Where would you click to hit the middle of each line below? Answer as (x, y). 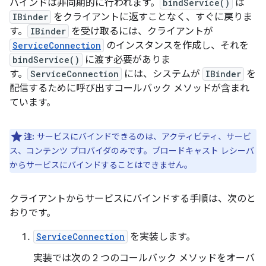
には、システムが (162, 74)
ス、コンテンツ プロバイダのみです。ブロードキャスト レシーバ (132, 151)
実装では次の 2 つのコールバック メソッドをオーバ (144, 258)
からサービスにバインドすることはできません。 (101, 165)
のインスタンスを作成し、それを (176, 46)
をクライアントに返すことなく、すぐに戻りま (152, 17)
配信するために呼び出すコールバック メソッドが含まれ (129, 88)
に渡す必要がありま (126, 60)
